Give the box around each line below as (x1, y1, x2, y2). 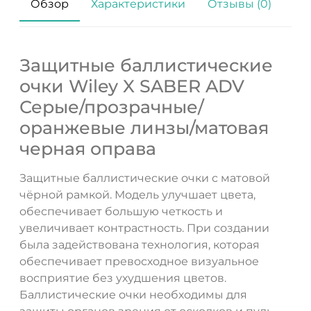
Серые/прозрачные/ (19, 96, 204, 118)
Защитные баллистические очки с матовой (19, 171, 270, 185)
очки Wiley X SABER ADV (19, 76, 244, 97)
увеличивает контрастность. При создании (19, 221, 269, 235)
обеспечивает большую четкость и (19, 205, 223, 219)
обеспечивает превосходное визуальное (19, 255, 259, 269)
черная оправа (19, 138, 156, 160)
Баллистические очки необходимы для (19, 288, 247, 302)
